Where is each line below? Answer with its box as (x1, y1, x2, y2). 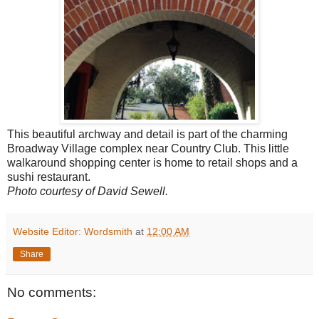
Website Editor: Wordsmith (13, 225, 132, 237)
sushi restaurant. (7, 170, 90, 183)
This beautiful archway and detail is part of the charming (7, 127, 288, 140)
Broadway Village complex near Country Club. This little (7, 142, 289, 155)
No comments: (7, 284, 96, 300)
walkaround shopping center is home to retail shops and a (7, 156, 298, 169)
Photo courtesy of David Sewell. (7, 184, 168, 197)
